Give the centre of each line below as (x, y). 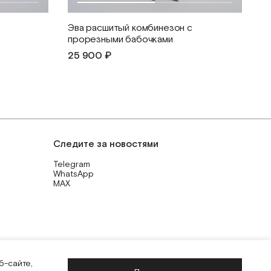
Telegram (72, 165)
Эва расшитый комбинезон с (130, 28)
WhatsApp (73, 175)
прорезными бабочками (120, 40)
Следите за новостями (106, 145)
